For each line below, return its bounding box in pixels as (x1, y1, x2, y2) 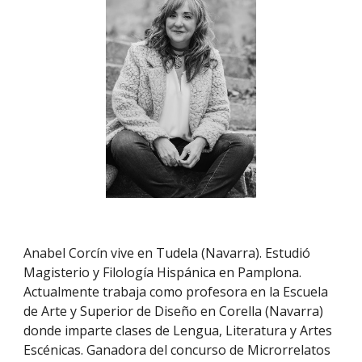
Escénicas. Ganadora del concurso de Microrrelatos (23, 341, 331, 359)
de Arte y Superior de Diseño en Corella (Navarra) (23, 302, 324, 320)
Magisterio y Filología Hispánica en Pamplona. (23, 263, 302, 281)
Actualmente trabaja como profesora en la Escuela (23, 283, 329, 301)
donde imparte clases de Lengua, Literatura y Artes (23, 322, 333, 339)
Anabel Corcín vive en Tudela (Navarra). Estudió (23, 244, 311, 262)
